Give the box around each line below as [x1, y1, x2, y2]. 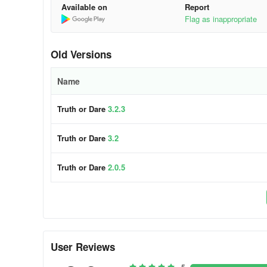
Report [185, 1, 210, 13]
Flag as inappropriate [185, 13, 257, 24]
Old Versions [51, 47, 111, 61]
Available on [61, 1, 107, 13]
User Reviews [51, 240, 115, 254]
